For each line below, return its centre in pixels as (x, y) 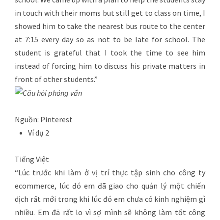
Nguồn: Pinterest (44, 120)
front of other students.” (57, 79)
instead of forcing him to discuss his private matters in (110, 66)
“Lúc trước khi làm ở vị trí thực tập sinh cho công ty (110, 173)
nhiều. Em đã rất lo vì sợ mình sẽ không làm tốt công (110, 212)
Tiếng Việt (32, 159)
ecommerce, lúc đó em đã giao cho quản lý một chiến (110, 186)
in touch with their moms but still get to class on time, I (110, 13)
